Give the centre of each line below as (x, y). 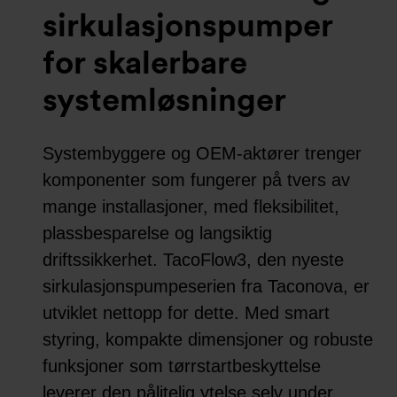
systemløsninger (164, 99)
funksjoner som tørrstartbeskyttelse (182, 366)
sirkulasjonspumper (187, 25)
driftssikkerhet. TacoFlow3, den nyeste (193, 259)
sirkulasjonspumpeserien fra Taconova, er (206, 286)
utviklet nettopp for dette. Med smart (186, 312)
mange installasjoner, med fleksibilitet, (191, 206)
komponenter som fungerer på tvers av (196, 179)
